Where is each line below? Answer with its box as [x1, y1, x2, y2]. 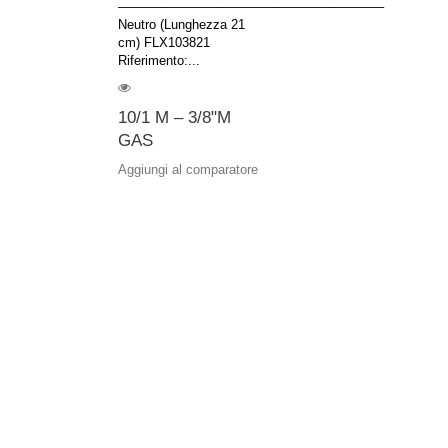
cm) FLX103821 [118, 35, 210, 50]
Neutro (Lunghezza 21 [118, 17, 245, 32]
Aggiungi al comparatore [118, 162, 258, 177]
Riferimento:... [118, 53, 200, 68]
